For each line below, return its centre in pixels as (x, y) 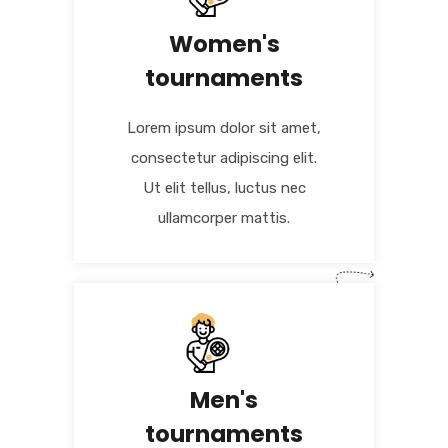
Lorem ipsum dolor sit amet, (224, 128)
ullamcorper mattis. (224, 218)
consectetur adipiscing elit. (224, 158)
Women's (224, 44)
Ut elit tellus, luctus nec (224, 188)
